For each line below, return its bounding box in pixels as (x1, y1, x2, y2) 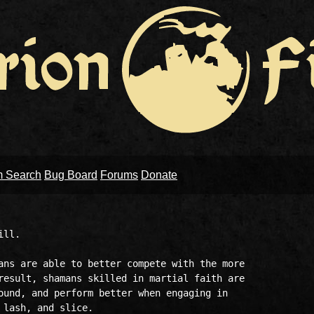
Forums (100, 169, 138, 181)
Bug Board (44, 169, 97, 181)
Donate (141, 169, 177, 181)
